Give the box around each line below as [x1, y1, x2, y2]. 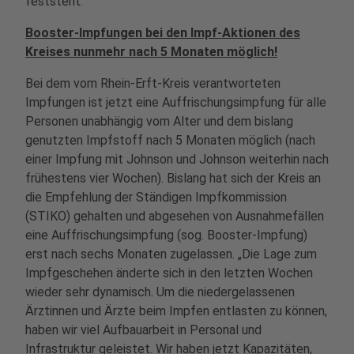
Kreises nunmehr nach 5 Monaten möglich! [25, 44, 277, 59]
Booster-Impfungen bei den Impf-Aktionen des [25, 25, 300, 40]
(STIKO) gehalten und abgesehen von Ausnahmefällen [25, 209, 324, 224]
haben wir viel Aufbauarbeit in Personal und [25, 322, 262, 337]
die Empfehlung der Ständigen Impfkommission [25, 190, 287, 205]
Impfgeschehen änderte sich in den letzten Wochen [25, 265, 313, 281]
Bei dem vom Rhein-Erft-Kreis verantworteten [25, 76, 281, 91]
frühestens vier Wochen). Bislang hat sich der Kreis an [25, 171, 321, 186]
